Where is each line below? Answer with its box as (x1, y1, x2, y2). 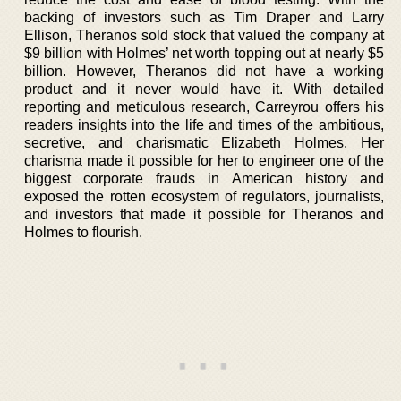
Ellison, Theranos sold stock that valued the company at (24, 27, 384, 43)
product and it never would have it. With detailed (24, 81, 384, 97)
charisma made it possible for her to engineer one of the (24, 152, 384, 168)
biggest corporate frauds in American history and (24, 170, 384, 186)
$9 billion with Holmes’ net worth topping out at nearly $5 (24, 45, 384, 61)
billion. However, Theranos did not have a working (24, 63, 384, 79)
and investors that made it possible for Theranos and (24, 206, 384, 222)
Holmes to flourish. (24, 224, 142, 240)
